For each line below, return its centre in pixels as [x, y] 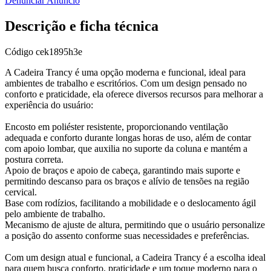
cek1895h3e [59, 51]
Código [20, 51]
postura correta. [34, 159]
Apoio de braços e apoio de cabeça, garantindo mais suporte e [122, 170]
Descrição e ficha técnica [82, 26]
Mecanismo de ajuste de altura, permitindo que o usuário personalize [135, 224]
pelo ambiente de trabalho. [55, 214]
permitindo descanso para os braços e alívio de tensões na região [127, 181]
